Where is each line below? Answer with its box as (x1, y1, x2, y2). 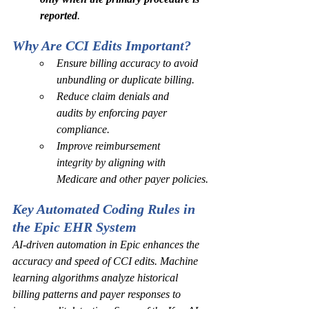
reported (40, 10, 77, 21)
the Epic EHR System (12, 219, 137, 235)
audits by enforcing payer (57, 107, 170, 119)
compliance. (57, 123, 110, 135)
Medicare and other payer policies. (57, 173, 208, 185)
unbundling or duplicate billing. (57, 74, 195, 86)
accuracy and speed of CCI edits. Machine (12, 255, 201, 267)
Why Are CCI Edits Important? (12, 38, 195, 53)
